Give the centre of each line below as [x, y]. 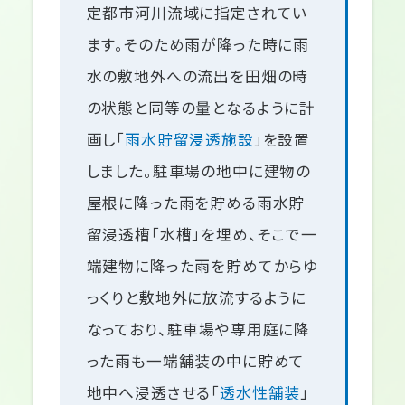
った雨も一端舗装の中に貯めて [196, 360]
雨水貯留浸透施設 [189, 139]
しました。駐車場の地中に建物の [199, 170]
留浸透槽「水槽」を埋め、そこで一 [202, 234]
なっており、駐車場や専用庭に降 [198, 329]
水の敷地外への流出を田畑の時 [198, 75]
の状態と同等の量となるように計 [201, 107]
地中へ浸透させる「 [153, 392]
